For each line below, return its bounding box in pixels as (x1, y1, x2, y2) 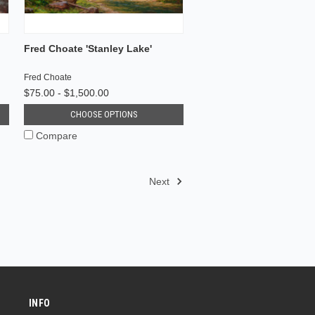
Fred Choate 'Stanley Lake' (24, 42, 153, 54)
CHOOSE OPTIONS (70, 108, 138, 120)
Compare (36, 129, 78, 141)
